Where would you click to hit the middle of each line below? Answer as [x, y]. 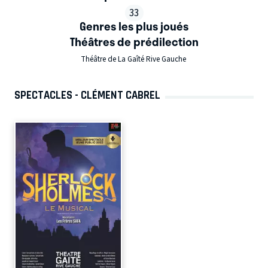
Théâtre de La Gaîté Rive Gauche [134, 59]
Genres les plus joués [134, 26]
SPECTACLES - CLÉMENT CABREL [87, 95]
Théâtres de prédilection [134, 41]
